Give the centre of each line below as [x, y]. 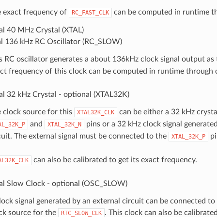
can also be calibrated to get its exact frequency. [114, 160]
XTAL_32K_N [64, 124]
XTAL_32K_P [188, 136]
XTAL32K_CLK [95, 112]
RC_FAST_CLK [90, 12]
